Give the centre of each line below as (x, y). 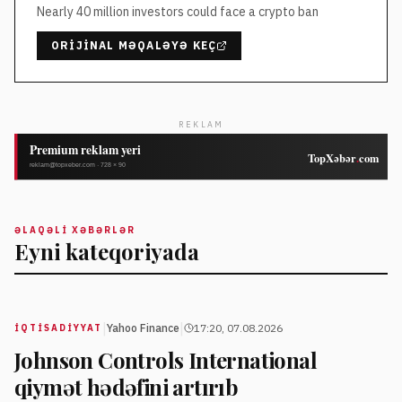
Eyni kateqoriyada (107, 251)
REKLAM (201, 125)
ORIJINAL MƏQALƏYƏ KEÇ (134, 46)
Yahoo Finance (143, 328)
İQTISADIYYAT (58, 328)
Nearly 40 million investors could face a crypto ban (178, 12)
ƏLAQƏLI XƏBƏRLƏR (75, 230)
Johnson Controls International (166, 359)
